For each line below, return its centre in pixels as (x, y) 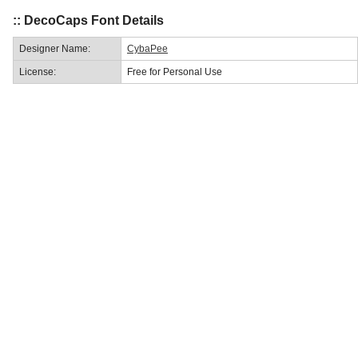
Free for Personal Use (175, 72)
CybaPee (147, 48)
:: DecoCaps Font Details (88, 20)
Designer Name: (55, 48)
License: (38, 72)
